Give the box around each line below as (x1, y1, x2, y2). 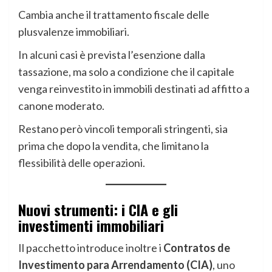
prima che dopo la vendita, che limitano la (18, 138, 209, 152)
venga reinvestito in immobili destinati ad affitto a (18, 81, 250, 95)
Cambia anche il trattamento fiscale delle (18, 7, 209, 21)
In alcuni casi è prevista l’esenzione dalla (18, 47, 205, 61)
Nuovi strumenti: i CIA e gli (18, 198, 178, 220)
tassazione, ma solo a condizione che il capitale (18, 64, 234, 78)
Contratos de (163, 240, 230, 254)
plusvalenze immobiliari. (18, 24, 129, 38)
